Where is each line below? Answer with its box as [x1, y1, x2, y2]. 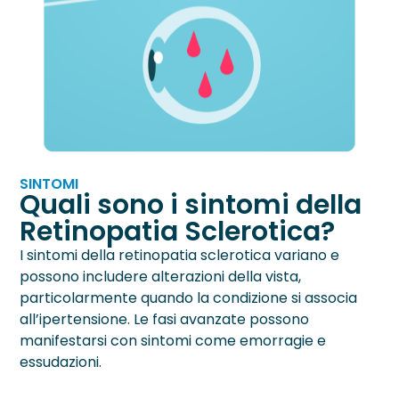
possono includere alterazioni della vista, [20, 265, 302, 287]
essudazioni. [20, 351, 102, 372]
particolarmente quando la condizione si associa [20, 287, 358, 308]
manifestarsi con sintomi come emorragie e [20, 330, 327, 351]
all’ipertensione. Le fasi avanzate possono [20, 308, 310, 330]
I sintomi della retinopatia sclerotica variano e [20, 244, 340, 265]
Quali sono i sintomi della [20, 185, 362, 224]
